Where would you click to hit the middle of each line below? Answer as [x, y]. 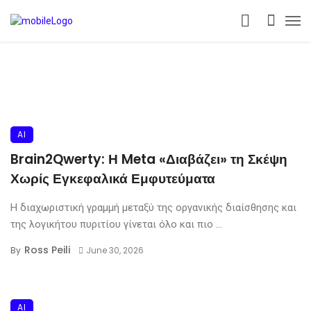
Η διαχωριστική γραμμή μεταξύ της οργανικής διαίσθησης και [153, 208]
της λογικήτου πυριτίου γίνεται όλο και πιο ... [116, 224]
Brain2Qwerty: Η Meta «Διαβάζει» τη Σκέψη [149, 159]
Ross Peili [47, 250]
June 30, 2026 [115, 250]
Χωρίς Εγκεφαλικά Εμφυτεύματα [113, 179]
